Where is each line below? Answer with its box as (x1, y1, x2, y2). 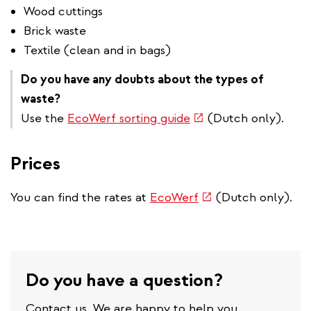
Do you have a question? (26, 268, 223, 292)
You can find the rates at (10, 189, 150, 205)
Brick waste (24, 22, 86, 39)
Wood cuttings (24, 3, 103, 19)
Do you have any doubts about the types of (21, 71, 264, 87)
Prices (10, 151, 60, 175)
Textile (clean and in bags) (24, 42, 171, 58)
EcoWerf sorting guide (67, 110, 190, 126)
